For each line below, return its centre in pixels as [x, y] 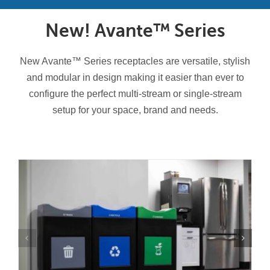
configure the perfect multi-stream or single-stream [135, 93]
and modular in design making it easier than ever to [135, 77]
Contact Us [41, 9]
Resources [40, 40]
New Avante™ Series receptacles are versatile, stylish [135, 61]
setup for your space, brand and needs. [135, 110]
